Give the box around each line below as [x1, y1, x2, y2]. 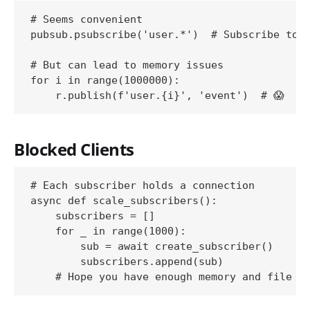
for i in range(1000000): [30, 74, 180, 87]
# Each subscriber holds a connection [30, 179, 255, 192]
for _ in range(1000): [30, 225, 186, 238]
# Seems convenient [30, 13, 143, 26]
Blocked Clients [14, 138, 134, 161]
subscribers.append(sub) [30, 255, 224, 268]
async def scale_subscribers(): [30, 194, 217, 208]
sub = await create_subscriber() [30, 240, 273, 253]
